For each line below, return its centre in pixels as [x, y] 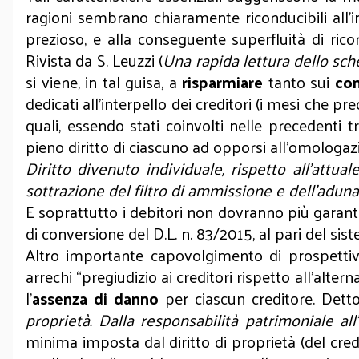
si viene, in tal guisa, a [104, 82]
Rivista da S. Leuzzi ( [95, 60]
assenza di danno [96, 298]
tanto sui [299, 82]
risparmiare [223, 82]
